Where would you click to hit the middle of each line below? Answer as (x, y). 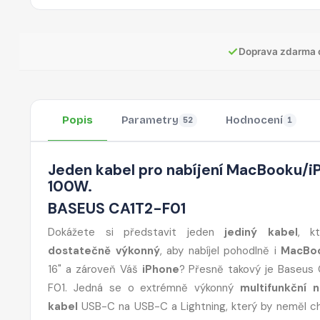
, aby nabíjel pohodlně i (220, 250)
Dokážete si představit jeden (136, 232)
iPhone (160, 269)
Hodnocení (254, 120)
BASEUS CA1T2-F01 (117, 208)
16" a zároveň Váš (95, 269)
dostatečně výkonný (104, 250)
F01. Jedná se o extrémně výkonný (144, 287)
